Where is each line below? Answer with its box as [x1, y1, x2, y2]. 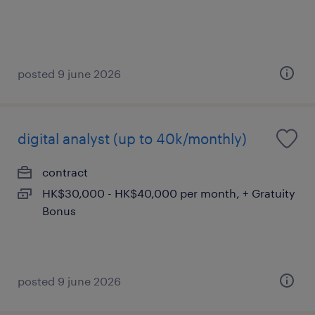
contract [42, 165, 88, 179]
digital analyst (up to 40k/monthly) [18, 130, 247, 147]
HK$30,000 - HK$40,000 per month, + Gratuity [42, 186, 295, 200]
